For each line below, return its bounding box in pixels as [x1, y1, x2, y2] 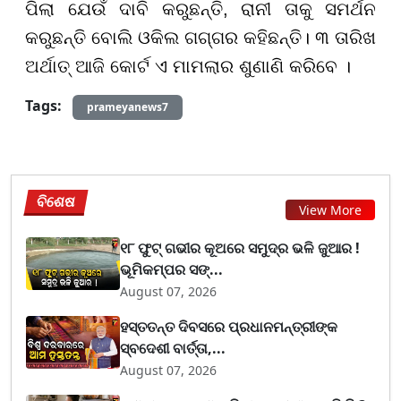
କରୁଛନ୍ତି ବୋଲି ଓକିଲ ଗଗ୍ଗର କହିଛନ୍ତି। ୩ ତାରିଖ [25, 27, 376, 47]
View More [299, 201, 362, 218]
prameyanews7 [87, 98, 168, 115]
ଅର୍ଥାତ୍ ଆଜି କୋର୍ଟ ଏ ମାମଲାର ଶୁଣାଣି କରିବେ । [25, 55, 351, 76]
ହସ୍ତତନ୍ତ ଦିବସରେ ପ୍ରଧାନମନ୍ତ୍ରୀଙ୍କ [120, 316, 338, 337]
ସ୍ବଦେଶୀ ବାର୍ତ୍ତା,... [120, 337, 226, 358]
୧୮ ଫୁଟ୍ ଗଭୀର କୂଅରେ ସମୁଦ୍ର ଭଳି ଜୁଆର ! [120, 237, 361, 258]
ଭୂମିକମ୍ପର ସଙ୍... [120, 259, 224, 279]
